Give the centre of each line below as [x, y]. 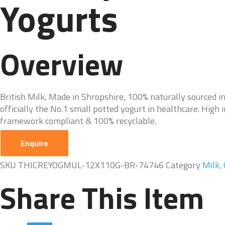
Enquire [34, 143]
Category [183, 165]
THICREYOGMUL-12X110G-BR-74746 [92, 165]
